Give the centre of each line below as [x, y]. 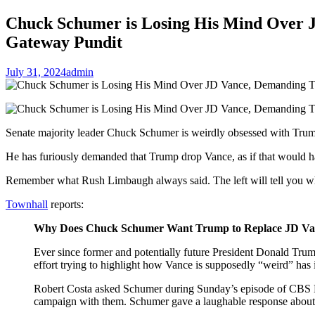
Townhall [27, 204]
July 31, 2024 [36, 72]
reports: [66, 204]
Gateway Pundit [64, 42]
